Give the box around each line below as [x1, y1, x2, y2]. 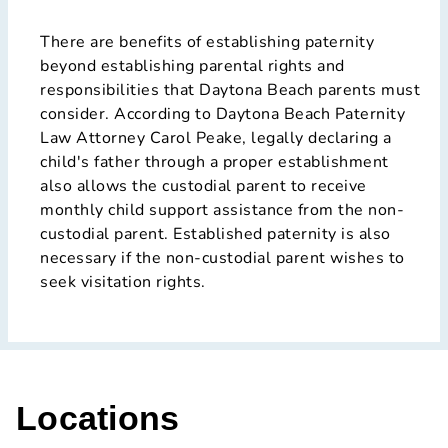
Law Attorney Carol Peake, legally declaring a [40, 126, 392, 149]
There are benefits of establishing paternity [40, 30, 374, 53]
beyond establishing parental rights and [40, 54, 345, 77]
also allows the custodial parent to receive [40, 174, 367, 197]
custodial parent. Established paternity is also [40, 222, 391, 245]
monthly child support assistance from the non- [40, 198, 404, 221]
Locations [16, 398, 180, 437]
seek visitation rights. [40, 270, 206, 293]
